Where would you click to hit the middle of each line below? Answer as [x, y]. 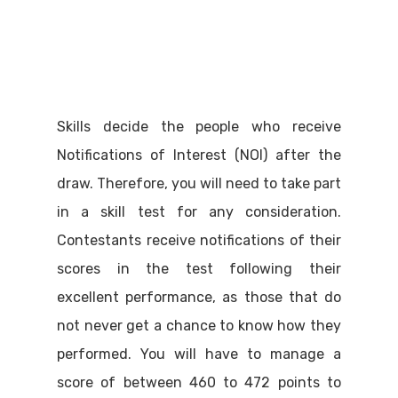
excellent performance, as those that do [199, 297]
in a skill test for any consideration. [199, 212]
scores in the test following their [199, 269]
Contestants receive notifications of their [199, 240]
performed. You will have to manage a [199, 354]
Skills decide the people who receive [199, 127]
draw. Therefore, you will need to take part [199, 183]
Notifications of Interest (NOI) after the [199, 155]
